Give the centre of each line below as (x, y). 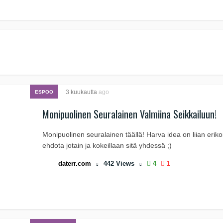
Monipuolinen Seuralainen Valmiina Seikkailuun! (129, 114)
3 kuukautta (82, 92)
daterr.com (75, 164)
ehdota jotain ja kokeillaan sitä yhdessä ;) (107, 145)
